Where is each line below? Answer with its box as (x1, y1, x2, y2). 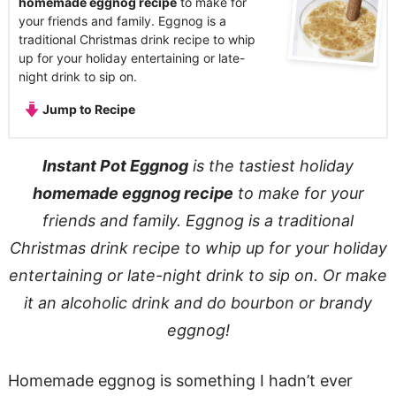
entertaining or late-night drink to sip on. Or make (9, 265, 387, 285)
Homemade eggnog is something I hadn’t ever (7, 370, 353, 390)
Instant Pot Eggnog (42, 156, 188, 175)
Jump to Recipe (40, 101, 136, 117)
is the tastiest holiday (188, 156, 354, 175)
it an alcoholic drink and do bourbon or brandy (24, 293, 372, 312)
